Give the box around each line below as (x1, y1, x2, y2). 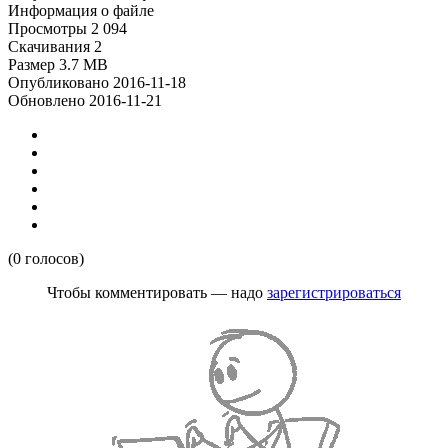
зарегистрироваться (267, 284, 401, 301)
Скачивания (8, 38, 90, 55)
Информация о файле (8, 2, 154, 19)
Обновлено (8, 92, 85, 109)
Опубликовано (8, 74, 109, 91)
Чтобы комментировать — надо (47, 284, 267, 301)
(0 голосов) (8, 250, 84, 267)
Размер (8, 56, 55, 73)
